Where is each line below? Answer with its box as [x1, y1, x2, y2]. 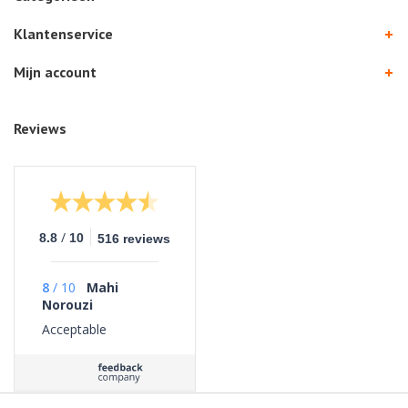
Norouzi [42, 296, 93, 314]
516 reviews [97, 231, 170, 247]
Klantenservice [14, 25, 113, 44]
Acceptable [42, 321, 107, 339]
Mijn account [14, 63, 97, 82]
